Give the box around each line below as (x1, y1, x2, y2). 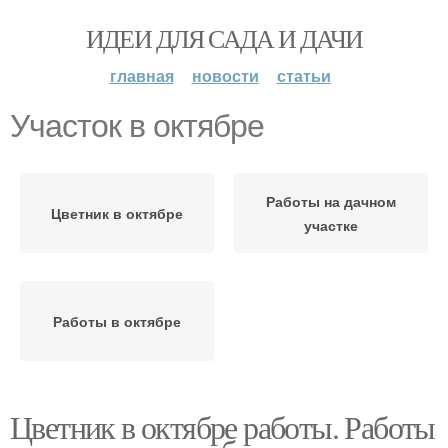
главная (109, 64, 174, 87)
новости (191, 64, 259, 87)
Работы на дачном (266, 191, 396, 211)
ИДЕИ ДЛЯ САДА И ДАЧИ (85, 21, 363, 55)
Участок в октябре (10, 108, 264, 144)
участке (304, 215, 358, 235)
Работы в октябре (53, 311, 181, 331)
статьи (276, 64, 331, 87)
